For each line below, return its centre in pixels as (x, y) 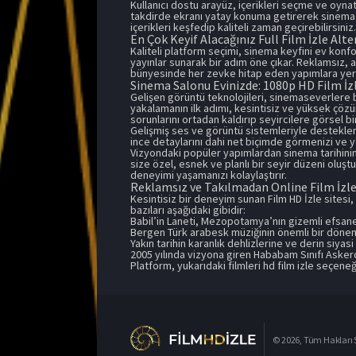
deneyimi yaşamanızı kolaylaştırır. (209, 174)
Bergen (148, 232)
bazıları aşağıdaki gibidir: (188, 209)
